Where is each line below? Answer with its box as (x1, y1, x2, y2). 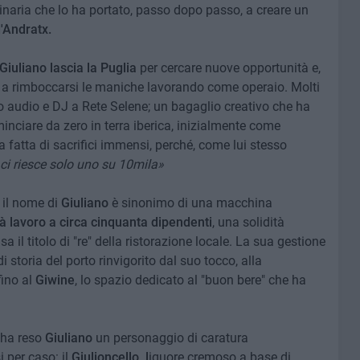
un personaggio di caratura (95, 330, 248, 346)
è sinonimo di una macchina (111, 195, 272, 211)
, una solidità (211, 215, 284, 230)
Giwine (35, 272, 75, 288)
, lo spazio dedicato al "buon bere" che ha (74, 272, 306, 288)
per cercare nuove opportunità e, (136, 60, 321, 76)
